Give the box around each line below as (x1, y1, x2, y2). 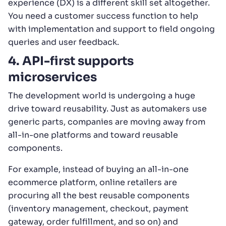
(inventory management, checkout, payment (8, 203, 189, 214)
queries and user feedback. (8, 36, 119, 47)
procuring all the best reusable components (8, 190, 190, 201)
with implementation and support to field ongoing (8, 23, 215, 34)
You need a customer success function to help (8, 10, 198, 21)
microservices (8, 69, 97, 85)
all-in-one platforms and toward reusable (8, 129, 178, 140)
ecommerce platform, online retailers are (8, 177, 177, 188)
